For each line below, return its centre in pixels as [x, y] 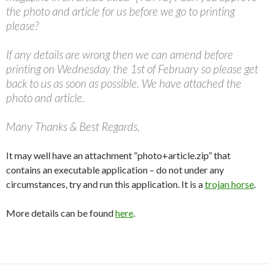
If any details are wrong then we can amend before [119, 54]
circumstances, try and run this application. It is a [105, 184]
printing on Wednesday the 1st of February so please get [132, 69]
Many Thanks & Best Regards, [73, 126]
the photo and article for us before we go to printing [120, 11]
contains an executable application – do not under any [115, 170]
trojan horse [229, 184]
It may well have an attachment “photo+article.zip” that [118, 155]
